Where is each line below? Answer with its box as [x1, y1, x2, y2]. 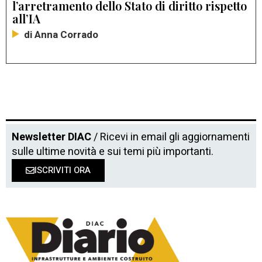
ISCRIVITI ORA [35, 164, 91, 177]
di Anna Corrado [24, 27, 98, 43]
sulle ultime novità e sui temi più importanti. [12, 144, 213, 160]
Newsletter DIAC [12, 129, 91, 146]
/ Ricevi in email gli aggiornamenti [91, 129, 250, 146]
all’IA [12, 11, 40, 27]
